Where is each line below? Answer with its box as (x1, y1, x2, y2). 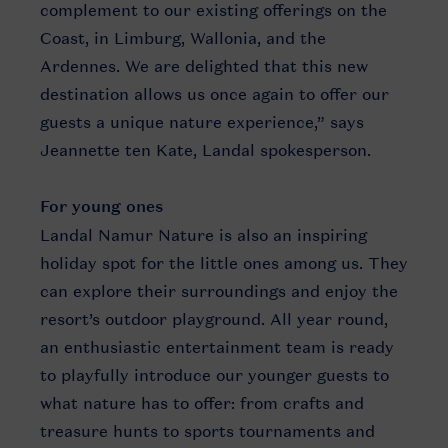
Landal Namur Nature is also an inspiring (40, 225, 367, 245)
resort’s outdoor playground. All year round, (40, 309, 388, 329)
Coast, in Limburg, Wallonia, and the (40, 28, 326, 48)
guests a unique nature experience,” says (40, 112, 364, 132)
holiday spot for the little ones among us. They (40, 253, 408, 273)
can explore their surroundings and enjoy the (40, 281, 398, 301)
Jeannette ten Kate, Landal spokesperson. (40, 140, 376, 160)
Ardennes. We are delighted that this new (40, 56, 368, 76)
